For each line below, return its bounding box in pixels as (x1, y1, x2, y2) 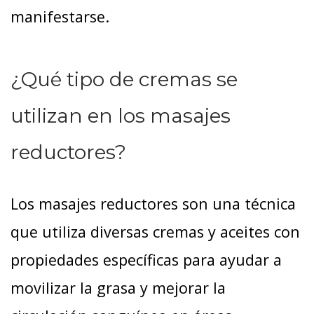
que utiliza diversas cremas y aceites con (11, 221, 300, 242)
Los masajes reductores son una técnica (11, 193, 296, 214)
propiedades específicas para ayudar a (11, 249, 282, 270)
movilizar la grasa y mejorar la (11, 277, 226, 298)
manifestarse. (11, 6, 109, 27)
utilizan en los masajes (11, 103, 231, 128)
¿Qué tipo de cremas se (11, 67, 238, 91)
